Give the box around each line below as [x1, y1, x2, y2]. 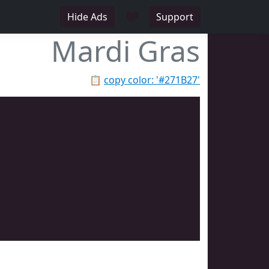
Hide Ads [67, 10, 107, 23]
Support [156, 10, 193, 23]
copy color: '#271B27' [104, 73, 200, 86]
